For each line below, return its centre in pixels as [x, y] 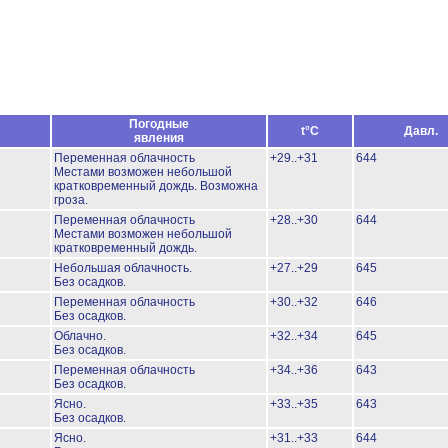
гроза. [71, 200]
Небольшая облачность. [123, 268]
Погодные [159, 124]
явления [159, 138]
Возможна [229, 186]
